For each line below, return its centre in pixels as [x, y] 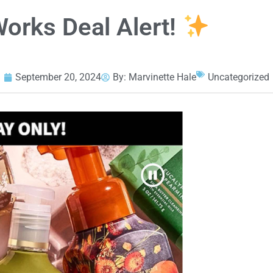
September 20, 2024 [58, 77]
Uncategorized [239, 77]
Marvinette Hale [162, 77]
